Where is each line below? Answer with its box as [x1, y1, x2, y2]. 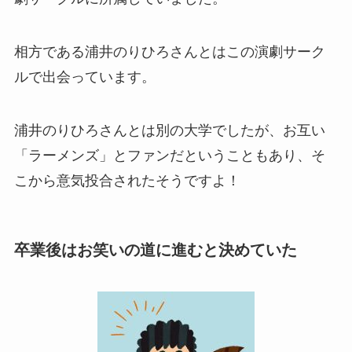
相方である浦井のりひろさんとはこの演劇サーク [13, 44, 325, 60]
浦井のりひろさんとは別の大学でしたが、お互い [13, 122, 325, 138]
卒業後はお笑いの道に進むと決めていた [13, 241, 297, 259]
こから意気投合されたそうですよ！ [13, 172, 240, 189]
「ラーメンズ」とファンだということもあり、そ [13, 147, 325, 163]
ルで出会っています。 [13, 69, 156, 86]
